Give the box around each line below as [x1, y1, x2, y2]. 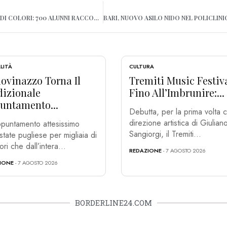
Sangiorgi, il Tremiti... [129, 128, 201, 140]
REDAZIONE [129, 146, 162, 155]
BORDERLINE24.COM [75, 198, 152, 208]
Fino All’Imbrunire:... [129, 86, 224, 100]
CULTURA [129, 62, 154, 71]
